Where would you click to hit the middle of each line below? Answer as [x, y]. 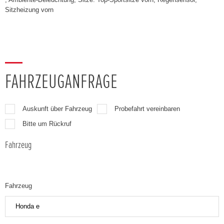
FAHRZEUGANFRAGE [61, 82]
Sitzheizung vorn [29, 10]
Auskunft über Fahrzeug [57, 109]
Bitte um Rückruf [47, 124]
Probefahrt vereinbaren [147, 109]
